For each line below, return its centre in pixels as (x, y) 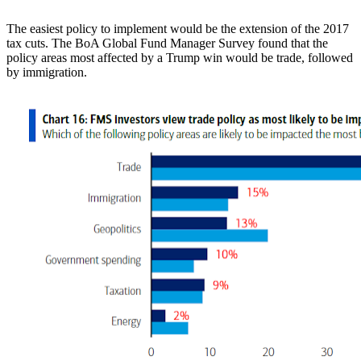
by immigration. (47, 72)
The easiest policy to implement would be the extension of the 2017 (178, 28)
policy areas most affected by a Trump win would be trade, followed (180, 57)
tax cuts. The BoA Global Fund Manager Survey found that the (167, 43)
